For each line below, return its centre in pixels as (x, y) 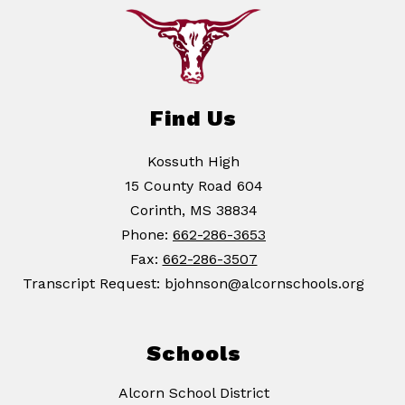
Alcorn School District (193, 393)
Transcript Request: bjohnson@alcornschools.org (193, 284)
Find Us (193, 119)
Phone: (147, 235)
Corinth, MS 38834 (193, 211)
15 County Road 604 (193, 186)
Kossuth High (193, 162)
